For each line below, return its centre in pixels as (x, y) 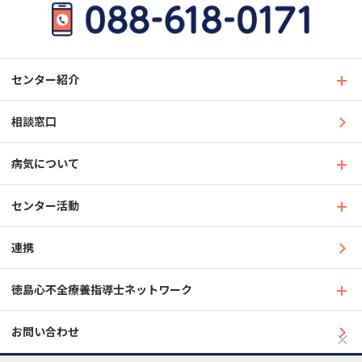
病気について (45, 163)
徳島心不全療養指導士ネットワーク (102, 289)
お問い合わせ (45, 331)
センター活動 (45, 205)
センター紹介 (45, 79)
